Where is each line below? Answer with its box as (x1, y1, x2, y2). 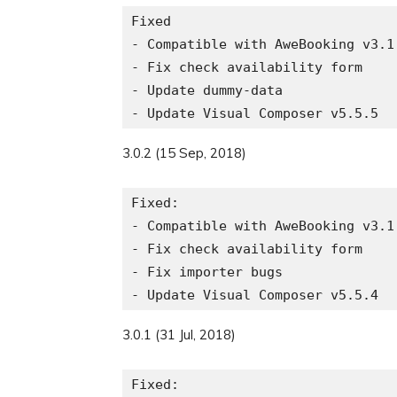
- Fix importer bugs (131, 264, 283, 280)
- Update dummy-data (131, 82, 283, 98)
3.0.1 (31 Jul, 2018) (122, 326, 236, 343)
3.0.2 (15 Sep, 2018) (122, 144, 246, 161)
